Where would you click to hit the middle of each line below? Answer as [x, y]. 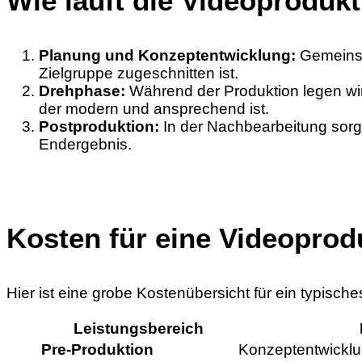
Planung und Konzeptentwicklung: [167, 56]
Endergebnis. [85, 145]
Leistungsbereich [138, 328]
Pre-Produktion [97, 349]
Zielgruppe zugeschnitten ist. [139, 74]
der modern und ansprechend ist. [154, 109]
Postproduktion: [99, 127]
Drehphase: [82, 91]
